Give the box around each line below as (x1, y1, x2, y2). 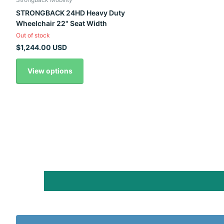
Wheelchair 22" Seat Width (16, 19, 107, 28)
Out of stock (16, 31, 50, 39)
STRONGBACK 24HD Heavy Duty (16, 8, 125, 17)
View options (27, 66, 72, 75)
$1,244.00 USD (16, 43, 67, 52)
